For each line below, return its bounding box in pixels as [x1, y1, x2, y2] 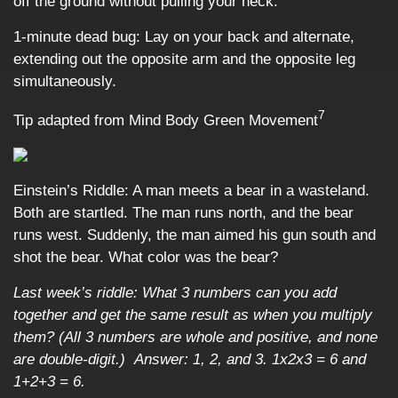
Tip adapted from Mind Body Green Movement [13, 111, 318, 129]
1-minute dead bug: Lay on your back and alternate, [13, 28, 354, 45]
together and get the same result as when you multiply [13, 306, 372, 323]
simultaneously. [13, 73, 116, 90]
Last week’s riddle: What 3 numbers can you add [13, 284, 337, 301]
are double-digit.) [13, 351, 134, 368]
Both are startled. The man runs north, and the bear [13, 204, 354, 221]
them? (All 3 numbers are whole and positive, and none [13, 329, 378, 346]
